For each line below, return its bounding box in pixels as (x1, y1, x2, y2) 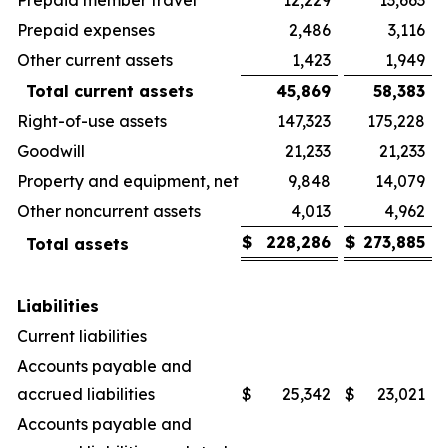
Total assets (26, 233, 129, 254)
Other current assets (17, 49, 173, 70)
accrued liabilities (17, 383, 155, 404)
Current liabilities (17, 325, 147, 346)
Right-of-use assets (17, 110, 167, 131)
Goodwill (17, 140, 85, 161)
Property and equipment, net (17, 170, 239, 191)
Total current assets (26, 80, 194, 101)
